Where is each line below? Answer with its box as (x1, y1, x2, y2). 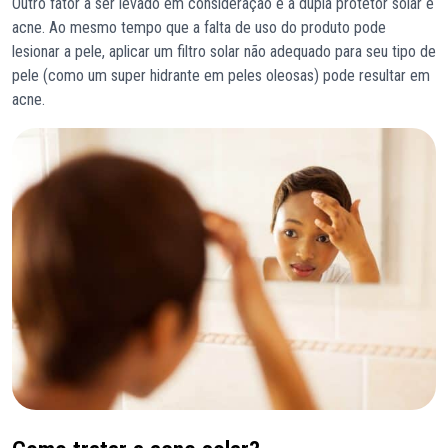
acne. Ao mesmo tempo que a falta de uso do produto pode (12, 17, 386, 37)
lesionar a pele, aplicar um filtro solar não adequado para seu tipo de (12, 41, 436, 61)
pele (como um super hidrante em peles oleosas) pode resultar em (12, 65, 430, 85)
